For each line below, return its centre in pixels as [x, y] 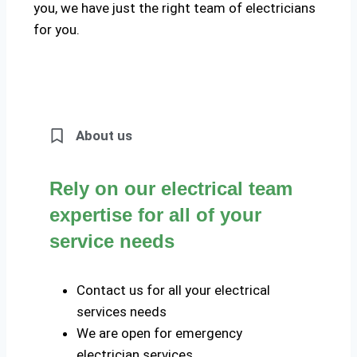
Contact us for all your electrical [173, 290]
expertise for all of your [155, 215]
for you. [57, 30]
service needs [112, 241]
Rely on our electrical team [171, 189]
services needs [122, 312]
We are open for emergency [159, 333]
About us [104, 136]
